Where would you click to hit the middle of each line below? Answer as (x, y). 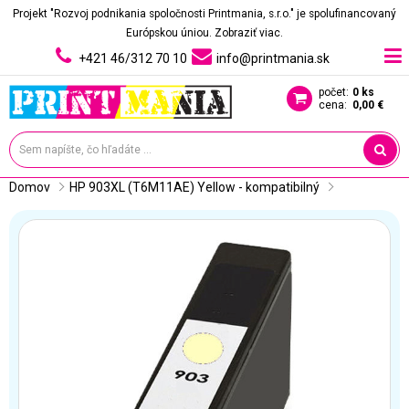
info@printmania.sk (273, 58)
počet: (334, 92)
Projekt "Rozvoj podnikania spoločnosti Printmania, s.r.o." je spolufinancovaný (204, 14)
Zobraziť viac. (249, 33)
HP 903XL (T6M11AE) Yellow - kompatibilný (194, 187)
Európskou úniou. (170, 33)
